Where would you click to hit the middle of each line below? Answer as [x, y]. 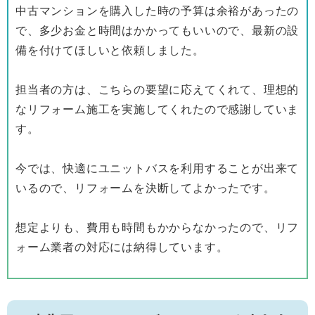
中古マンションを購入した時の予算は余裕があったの [157, 10]
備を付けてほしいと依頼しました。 [110, 50]
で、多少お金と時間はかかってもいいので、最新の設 [157, 30]
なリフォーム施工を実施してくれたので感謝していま [157, 109]
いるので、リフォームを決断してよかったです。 [146, 187]
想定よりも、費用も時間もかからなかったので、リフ [157, 227]
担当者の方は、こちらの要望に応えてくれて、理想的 [157, 89]
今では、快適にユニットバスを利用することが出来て [157, 168]
